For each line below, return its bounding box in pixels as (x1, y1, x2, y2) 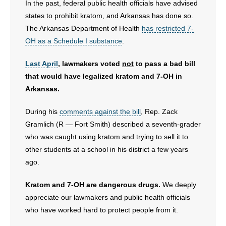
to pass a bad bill (134, 60, 195, 68)
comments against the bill (60, 107, 141, 116)
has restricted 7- (142, 24, 194, 32)
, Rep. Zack (141, 107, 178, 116)
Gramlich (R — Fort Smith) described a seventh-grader (25, 120, 201, 128)
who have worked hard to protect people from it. (25, 206, 178, 214)
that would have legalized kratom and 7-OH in (25, 72, 182, 80)
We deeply (160, 181, 196, 189)
